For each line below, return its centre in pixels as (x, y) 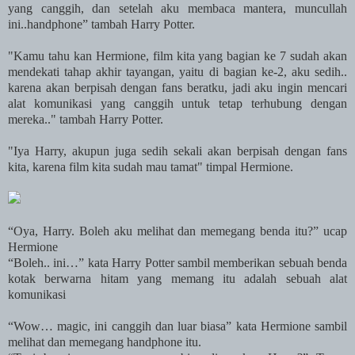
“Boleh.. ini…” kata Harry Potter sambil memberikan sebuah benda (177, 262)
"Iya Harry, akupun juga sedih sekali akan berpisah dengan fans (177, 151)
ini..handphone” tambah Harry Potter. (101, 24)
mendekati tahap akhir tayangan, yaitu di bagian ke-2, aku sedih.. (177, 71)
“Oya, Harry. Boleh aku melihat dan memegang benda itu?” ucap (177, 231)
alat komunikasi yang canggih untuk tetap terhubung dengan (177, 103)
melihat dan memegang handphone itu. (105, 342)
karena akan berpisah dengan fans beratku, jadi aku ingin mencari (177, 87)
